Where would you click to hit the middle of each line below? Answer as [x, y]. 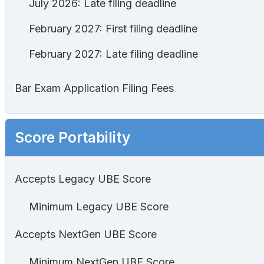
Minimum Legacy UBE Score [99, 207]
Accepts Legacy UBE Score [83, 179]
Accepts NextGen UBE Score [86, 235]
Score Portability [72, 138]
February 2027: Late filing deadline [113, 54]
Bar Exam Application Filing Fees [94, 88]
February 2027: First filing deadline [113, 28]
